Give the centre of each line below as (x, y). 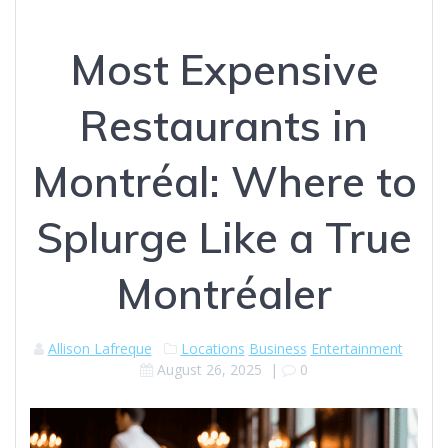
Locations (212, 348)
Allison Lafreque (99, 348)
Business (277, 348)
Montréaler (224, 293)
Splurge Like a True (224, 237)
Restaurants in (224, 125)
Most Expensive (224, 69)
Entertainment (356, 348)
